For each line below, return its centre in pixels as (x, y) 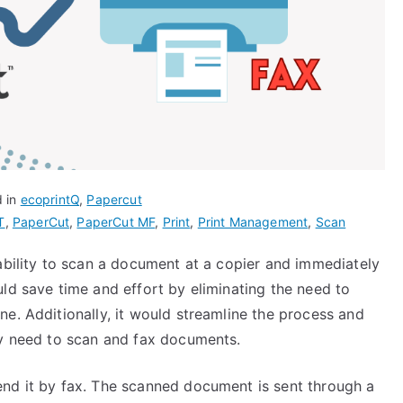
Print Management (253, 222)
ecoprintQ (50, 199)
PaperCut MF (116, 222)
